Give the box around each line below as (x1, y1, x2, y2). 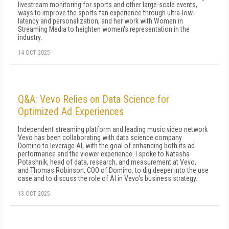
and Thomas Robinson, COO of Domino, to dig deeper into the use (18, 166, 209, 174)
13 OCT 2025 (18, 190, 50, 197)
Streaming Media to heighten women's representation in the (18, 25, 190, 33)
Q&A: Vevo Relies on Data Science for (18, 93, 169, 105)
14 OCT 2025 (18, 49, 50, 56)
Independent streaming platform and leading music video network (18, 125, 208, 133)
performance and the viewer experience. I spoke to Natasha (18, 150, 190, 158)
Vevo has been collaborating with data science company (18, 133, 182, 142)
